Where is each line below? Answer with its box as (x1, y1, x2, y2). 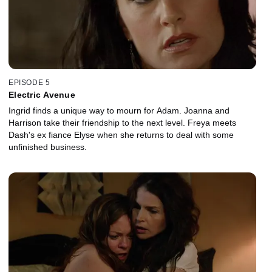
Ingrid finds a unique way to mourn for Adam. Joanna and (8, 105, 229, 115)
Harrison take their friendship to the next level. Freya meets (8, 117, 236, 127)
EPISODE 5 (8, 78, 50, 87)
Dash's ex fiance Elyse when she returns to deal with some (8, 129, 234, 140)
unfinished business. (8, 141, 87, 152)
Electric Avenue (8, 89, 75, 100)
